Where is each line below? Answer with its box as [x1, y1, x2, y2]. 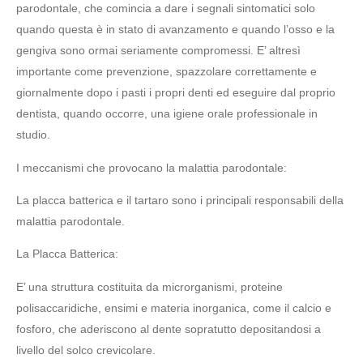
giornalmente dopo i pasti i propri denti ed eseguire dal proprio [16, 86, 335, 100]
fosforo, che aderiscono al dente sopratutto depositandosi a [16, 322, 321, 335]
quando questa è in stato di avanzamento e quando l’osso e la [16, 23, 335, 36]
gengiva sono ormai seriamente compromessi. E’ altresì [16, 44, 301, 58]
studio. [16, 128, 50, 142]
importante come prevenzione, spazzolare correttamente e [16, 65, 317, 79]
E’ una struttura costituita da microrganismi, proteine [16, 280, 283, 293]
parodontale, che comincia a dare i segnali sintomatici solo [16, 2, 315, 15]
